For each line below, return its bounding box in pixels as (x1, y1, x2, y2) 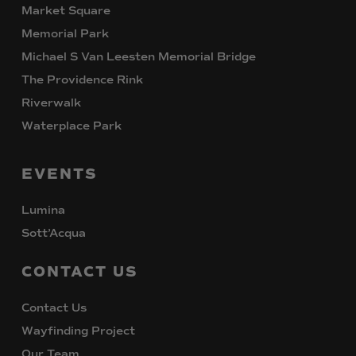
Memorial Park (21, 27, 110, 41)
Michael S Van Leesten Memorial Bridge (21, 50, 257, 64)
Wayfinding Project (21, 324, 136, 339)
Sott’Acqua (21, 226, 87, 241)
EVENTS (21, 165, 98, 184)
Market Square (21, 4, 111, 18)
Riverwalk (21, 96, 82, 110)
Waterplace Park (21, 119, 122, 133)
